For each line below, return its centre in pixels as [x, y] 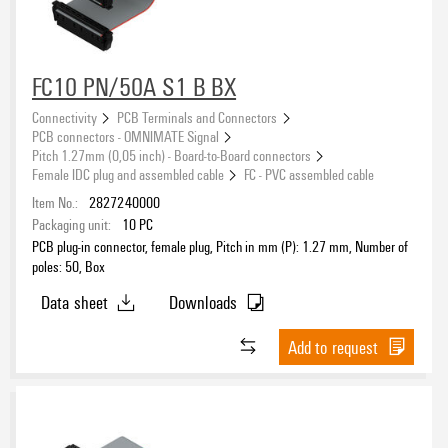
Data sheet [74, 302]
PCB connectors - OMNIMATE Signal [125, 136]
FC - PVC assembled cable [309, 174]
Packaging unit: [71, 224]
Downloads [203, 302]
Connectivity [64, 117]
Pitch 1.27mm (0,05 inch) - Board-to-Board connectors [171, 155]
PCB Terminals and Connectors [197, 117]
